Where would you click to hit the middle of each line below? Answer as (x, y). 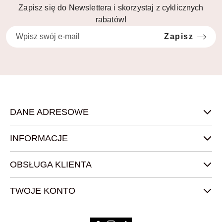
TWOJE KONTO (43, 191)
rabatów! (111, 19)
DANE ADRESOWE (49, 112)
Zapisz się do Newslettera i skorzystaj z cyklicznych (111, 7)
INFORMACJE (39, 138)
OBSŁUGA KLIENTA (51, 164)
